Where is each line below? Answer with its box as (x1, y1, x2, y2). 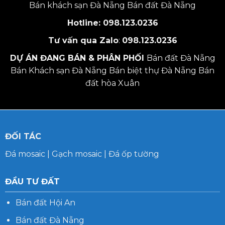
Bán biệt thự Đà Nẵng (109, 66, 196, 76)
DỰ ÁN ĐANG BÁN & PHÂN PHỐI (10, 53, 147, 63)
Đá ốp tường (108, 149, 159, 159)
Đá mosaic (5, 149, 45, 159)
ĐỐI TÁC (5, 132, 41, 142)
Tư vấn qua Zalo (48, 36, 119, 46)
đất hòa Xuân (85, 78, 140, 88)
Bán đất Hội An (15, 198, 75, 208)
